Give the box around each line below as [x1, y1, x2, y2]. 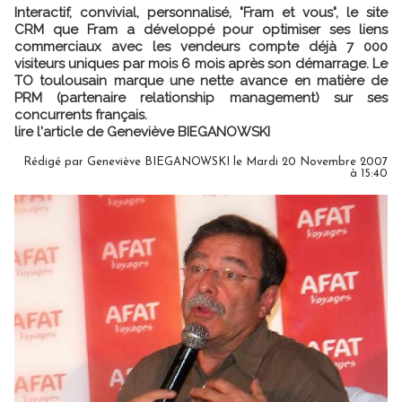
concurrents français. [14, 107, 147, 123]
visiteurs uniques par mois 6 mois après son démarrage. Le [14, 56, 388, 72]
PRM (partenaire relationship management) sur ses [14, 90, 388, 106]
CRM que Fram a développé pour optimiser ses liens [14, 22, 388, 38]
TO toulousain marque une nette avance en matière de [14, 73, 388, 89]
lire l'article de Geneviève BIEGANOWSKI [14, 124, 270, 140]
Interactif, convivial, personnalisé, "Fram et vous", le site [14, 4, 388, 21]
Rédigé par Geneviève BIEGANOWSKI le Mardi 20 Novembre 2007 [23, 156, 388, 168]
